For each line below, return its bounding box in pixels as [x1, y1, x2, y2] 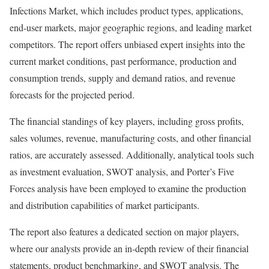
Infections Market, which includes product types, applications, [10, 4, 243, 17]
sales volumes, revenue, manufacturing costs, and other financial [10, 131, 251, 144]
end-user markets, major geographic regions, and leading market [10, 20, 252, 34]
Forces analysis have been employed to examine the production [10, 181, 246, 195]
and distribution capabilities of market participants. [10, 198, 199, 211]
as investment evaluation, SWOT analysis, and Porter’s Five [10, 165, 234, 178]
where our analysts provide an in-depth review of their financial [10, 241, 249, 255]
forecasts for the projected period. [10, 88, 134, 101]
